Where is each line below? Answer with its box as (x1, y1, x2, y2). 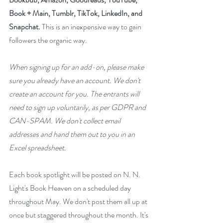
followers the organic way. (9, 34, 89, 46)
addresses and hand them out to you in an (9, 128, 136, 140)
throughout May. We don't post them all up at (9, 195, 149, 207)
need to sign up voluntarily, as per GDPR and (9, 101, 147, 113)
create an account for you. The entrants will (9, 88, 141, 100)
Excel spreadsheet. (9, 141, 66, 153)
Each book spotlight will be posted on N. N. (9, 168, 142, 180)
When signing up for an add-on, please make (9, 61, 145, 73)
